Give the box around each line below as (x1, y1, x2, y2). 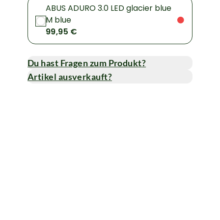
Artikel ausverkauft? (27, 71, 112, 82)
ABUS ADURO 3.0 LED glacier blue (46, 2, 171, 14)
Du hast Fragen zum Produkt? (27, 57, 146, 69)
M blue (46, 14, 71, 26)
